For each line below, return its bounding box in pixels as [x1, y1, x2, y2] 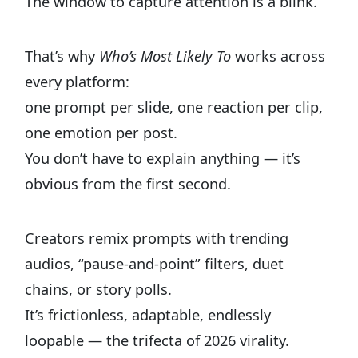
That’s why [25, 46, 100, 66]
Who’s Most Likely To [99, 46, 232, 66]
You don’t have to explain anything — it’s [25, 149, 301, 169]
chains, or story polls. [25, 280, 173, 300]
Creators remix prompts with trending [25, 229, 289, 249]
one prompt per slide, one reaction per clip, [25, 97, 324, 117]
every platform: [25, 72, 130, 92]
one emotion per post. [25, 123, 178, 143]
